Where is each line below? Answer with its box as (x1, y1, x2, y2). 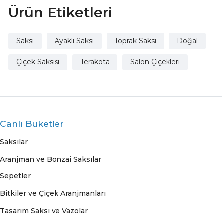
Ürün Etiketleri (8, 4, 112, 21)
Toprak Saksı (114, 36, 156, 46)
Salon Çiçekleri (130, 57, 180, 67)
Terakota (80, 57, 110, 67)
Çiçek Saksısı (16, 57, 59, 67)
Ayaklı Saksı (54, 36, 94, 46)
